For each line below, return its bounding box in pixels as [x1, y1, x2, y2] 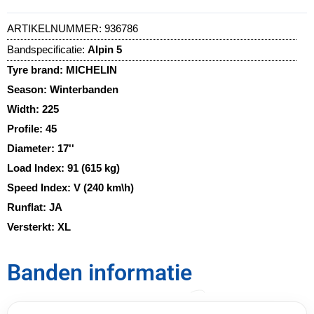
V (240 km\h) [74, 182, 134, 194]
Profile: [7, 123, 46, 135]
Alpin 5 [88, 43, 122, 56]
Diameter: [7, 142, 57, 155]
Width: [7, 103, 42, 116]
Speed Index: [7, 182, 74, 194]
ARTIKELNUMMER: [7, 22, 104, 35]
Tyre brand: [7, 64, 66, 76]
